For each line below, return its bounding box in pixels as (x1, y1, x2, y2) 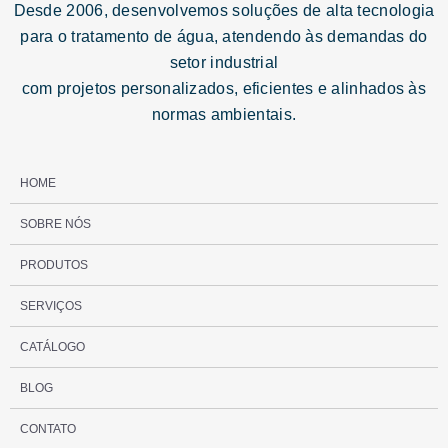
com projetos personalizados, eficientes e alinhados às (21, 80, 427, 98)
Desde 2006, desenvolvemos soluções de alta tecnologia (13, 2, 435, 20)
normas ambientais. (151, 106, 297, 124)
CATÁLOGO (20, 339, 85, 354)
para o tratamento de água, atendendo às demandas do (20, 28, 428, 46)
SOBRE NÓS (20, 216, 91, 231)
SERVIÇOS (20, 298, 82, 313)
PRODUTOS (20, 257, 88, 272)
